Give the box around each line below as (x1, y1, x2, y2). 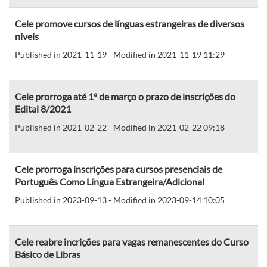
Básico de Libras (15, 248, 80, 260)
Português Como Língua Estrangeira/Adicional (15, 175, 204, 187)
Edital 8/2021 (15, 103, 71, 114)
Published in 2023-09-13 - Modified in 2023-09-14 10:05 (15, 194, 225, 205)
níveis (15, 30, 39, 42)
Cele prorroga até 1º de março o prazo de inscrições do (15, 90, 235, 102)
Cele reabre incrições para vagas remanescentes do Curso (15, 235, 249, 247)
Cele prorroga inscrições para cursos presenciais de (15, 163, 222, 175)
